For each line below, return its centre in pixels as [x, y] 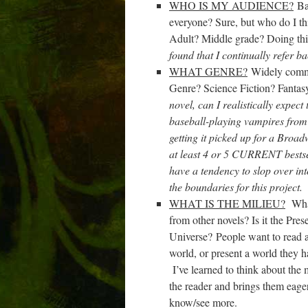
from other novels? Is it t [221, 220]
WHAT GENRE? [208, 71]
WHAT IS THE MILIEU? [227, 203]
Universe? [191, 236]
